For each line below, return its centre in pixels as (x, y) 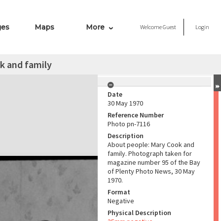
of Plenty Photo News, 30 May (151, 171)
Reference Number (136, 115)
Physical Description (139, 213)
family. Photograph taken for (150, 153)
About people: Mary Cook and (151, 145)
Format (119, 192)
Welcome (151, 27)
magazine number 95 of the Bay (154, 162)
